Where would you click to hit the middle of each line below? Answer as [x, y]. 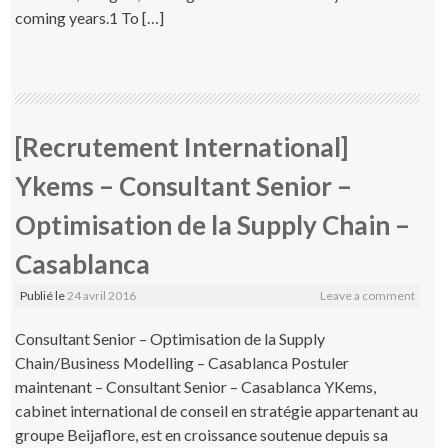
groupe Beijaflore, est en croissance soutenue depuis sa [202, 434]
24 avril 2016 [102, 295]
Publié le [44, 295]
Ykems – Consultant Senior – [184, 185]
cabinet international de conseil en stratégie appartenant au [217, 410]
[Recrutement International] [182, 146]
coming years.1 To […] [90, 17]
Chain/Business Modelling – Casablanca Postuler [182, 362]
